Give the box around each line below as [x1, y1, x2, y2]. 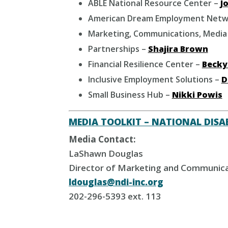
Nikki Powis [172, 89, 222, 100]
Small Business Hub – [88, 89, 172, 100]
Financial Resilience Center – [88, 59, 202, 70]
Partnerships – [88, 43, 148, 54]
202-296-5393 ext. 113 [69, 190, 161, 202]
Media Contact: [69, 133, 136, 145]
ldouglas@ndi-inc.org [69, 176, 163, 188]
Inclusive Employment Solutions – [88, 74, 221, 85]
